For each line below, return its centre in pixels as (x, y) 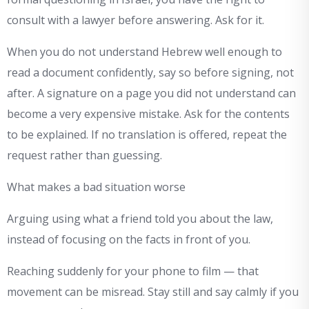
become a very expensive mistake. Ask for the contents (148, 114)
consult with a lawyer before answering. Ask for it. (136, 20)
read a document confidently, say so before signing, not (150, 73)
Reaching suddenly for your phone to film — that (133, 271)
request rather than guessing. (84, 156)
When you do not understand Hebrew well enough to (144, 52)
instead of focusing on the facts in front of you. (129, 240)
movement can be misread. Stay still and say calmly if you (153, 292)
